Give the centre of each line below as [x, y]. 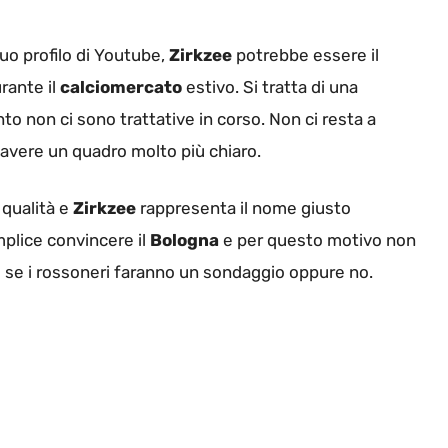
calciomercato [121, 86]
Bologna [184, 240]
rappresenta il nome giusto [243, 208]
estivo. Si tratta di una [270, 86]
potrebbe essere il [305, 54]
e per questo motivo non [317, 240]
